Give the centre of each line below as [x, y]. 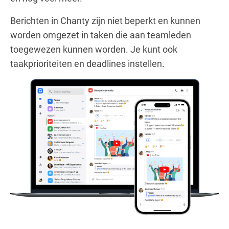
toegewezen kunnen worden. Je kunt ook [94, 49]
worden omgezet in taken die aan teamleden [101, 35]
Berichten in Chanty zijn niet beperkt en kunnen [105, 20]
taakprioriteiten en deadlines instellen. [87, 63]
